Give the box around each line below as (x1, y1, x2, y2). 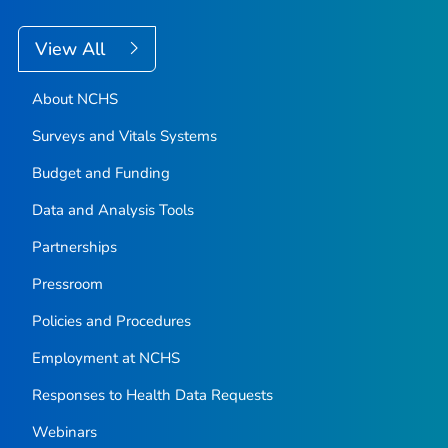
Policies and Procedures (31, 310, 191, 331)
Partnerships (31, 236, 117, 257)
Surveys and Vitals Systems (31, 125, 217, 146)
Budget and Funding (31, 162, 170, 183)
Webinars (31, 421, 97, 442)
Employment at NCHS (31, 347, 180, 368)
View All (35, 36, 110, 61)
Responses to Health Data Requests (31, 384, 273, 405)
